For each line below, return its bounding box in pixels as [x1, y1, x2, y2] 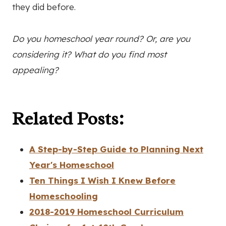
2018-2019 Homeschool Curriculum [29, 206, 184, 217]
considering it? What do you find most [12, 48, 166, 60]
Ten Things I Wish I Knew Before [29, 175, 176, 186]
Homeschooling [29, 190, 98, 201]
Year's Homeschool [29, 159, 114, 170]
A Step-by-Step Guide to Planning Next [29, 143, 203, 154]
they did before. [12, 1, 76, 12]
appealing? [12, 64, 59, 75]
